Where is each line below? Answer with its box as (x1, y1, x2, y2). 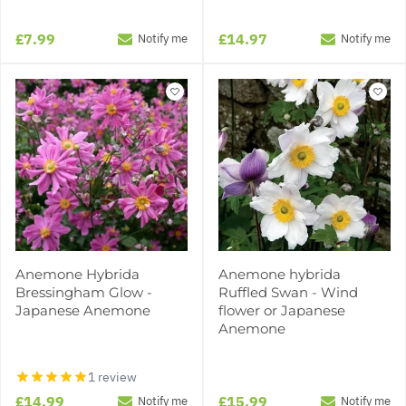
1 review (88, 368, 137, 385)
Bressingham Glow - (15, 283, 152, 301)
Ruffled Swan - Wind (218, 283, 358, 301)
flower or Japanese (218, 301, 345, 319)
